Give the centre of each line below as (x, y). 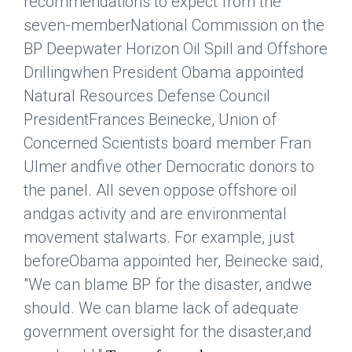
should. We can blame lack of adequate (161, 308)
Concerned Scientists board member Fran (167, 143)
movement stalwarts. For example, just (159, 238)
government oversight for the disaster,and (168, 332)
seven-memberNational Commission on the (174, 26)
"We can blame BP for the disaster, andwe (168, 285)
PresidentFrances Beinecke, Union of (150, 120)
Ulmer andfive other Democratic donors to (169, 167)
